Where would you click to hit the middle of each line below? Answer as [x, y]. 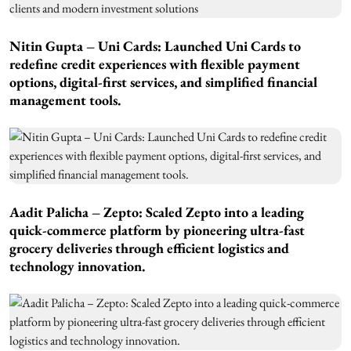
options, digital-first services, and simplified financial [163, 82]
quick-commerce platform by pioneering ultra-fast [157, 230]
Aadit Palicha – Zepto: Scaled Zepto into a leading [157, 212]
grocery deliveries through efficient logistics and [149, 248]
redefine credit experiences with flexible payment [155, 64]
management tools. [65, 100]
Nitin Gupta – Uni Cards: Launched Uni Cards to [155, 46]
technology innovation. [77, 266]
